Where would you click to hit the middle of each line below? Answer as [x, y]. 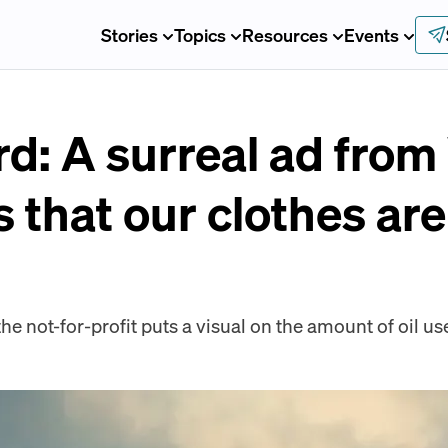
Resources [284, 34]
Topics [199, 34]
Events [371, 34]
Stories [129, 34]
